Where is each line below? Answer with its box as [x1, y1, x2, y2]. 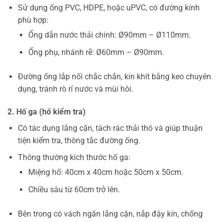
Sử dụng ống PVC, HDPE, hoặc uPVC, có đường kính [17, 3, 200, 13]
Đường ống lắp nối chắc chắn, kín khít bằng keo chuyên [17, 71, 211, 81]
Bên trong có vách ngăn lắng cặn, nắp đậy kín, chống [17, 209, 203, 219]
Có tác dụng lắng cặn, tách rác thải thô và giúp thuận [17, 123, 203, 133]
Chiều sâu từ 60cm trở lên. [28, 184, 120, 194]
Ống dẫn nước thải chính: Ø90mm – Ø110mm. [28, 30, 191, 40]
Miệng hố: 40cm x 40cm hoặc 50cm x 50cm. [28, 167, 183, 177]
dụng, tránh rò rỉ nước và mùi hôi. [17, 84, 133, 94]
